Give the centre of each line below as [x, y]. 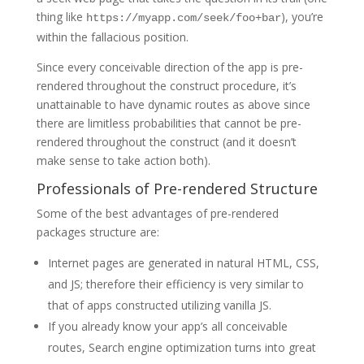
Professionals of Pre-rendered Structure [177, 189]
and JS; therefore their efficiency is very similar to [175, 284]
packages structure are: [97, 232]
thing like [61, 17]
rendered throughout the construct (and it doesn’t [166, 142]
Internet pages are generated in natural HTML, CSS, [183, 263]
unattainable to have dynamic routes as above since [173, 105]
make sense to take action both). [123, 161]
